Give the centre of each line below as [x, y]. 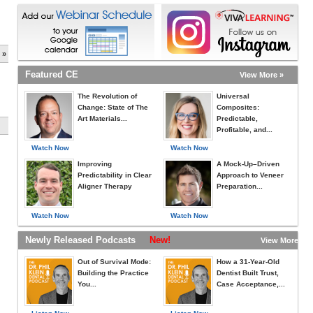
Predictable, [237, 118]
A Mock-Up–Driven [248, 164]
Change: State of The [113, 107]
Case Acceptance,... [251, 284]
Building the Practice [113, 273]
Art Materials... [102, 118]
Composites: [238, 107]
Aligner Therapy [105, 186]
